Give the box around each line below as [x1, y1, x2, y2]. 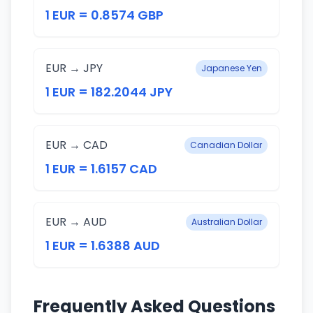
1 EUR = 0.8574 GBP [45, 6, 163, 24]
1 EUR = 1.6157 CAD [45, 160, 157, 177]
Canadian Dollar [190, 139, 262, 151]
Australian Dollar [191, 216, 262, 228]
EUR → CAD [45, 137, 108, 153]
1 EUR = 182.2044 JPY [45, 83, 173, 101]
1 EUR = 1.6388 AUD [45, 237, 160, 254]
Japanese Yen [201, 62, 262, 74]
